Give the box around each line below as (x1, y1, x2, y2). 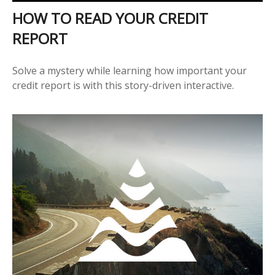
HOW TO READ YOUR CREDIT (12, 7, 208, 28)
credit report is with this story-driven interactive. (12, 78, 234, 92)
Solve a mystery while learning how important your (12, 63, 247, 77)
